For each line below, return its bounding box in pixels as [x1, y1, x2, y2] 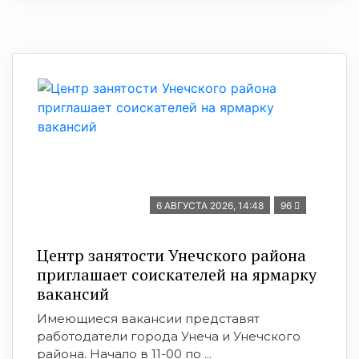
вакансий [37, 283, 109, 305]
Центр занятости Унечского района [37, 244, 306, 266]
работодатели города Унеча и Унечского [37, 329, 301, 344]
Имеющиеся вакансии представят [37, 311, 260, 326]
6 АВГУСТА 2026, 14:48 [156, 200, 264, 212]
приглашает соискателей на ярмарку [37, 264, 317, 285]
